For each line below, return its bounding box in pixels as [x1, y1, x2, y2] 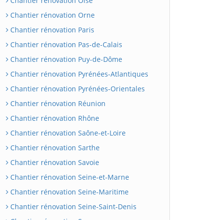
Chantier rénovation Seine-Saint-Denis [8, 201, 137, 211]
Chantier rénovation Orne [8, 10, 95, 20]
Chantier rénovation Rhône [8, 113, 99, 123]
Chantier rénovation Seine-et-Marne [8, 172, 129, 182]
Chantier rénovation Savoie [8, 157, 99, 167]
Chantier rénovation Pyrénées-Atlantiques [8, 69, 148, 79]
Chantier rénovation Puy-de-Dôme [8, 54, 122, 64]
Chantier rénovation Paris [8, 25, 94, 34]
